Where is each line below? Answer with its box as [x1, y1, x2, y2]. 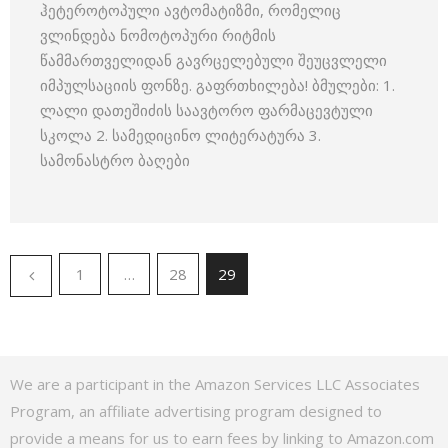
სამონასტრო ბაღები [40, 150, 190, 170]
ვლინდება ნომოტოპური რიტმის [40, 25, 276, 45]
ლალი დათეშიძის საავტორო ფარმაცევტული [40, 100, 373, 120]
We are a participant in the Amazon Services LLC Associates [10, 374, 420, 394]
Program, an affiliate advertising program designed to [10, 401, 382, 421]
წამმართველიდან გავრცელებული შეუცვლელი [40, 50, 387, 70]
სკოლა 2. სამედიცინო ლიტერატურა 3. [40, 125, 321, 145]
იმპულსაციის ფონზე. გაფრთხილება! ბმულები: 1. [40, 75, 395, 95]
